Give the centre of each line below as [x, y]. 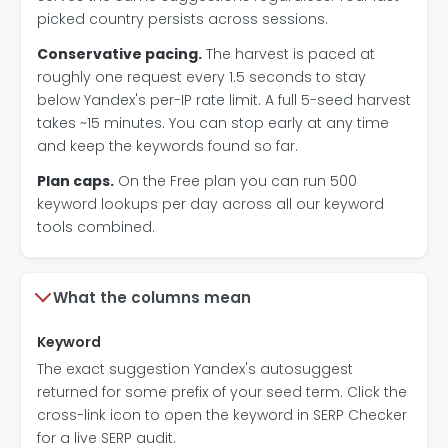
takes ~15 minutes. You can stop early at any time [213, 122]
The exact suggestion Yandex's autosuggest [195, 368]
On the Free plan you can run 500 [235, 180]
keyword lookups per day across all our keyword [210, 203]
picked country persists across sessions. [182, 18]
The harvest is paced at [288, 53]
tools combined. [96, 226]
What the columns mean [152, 297]
